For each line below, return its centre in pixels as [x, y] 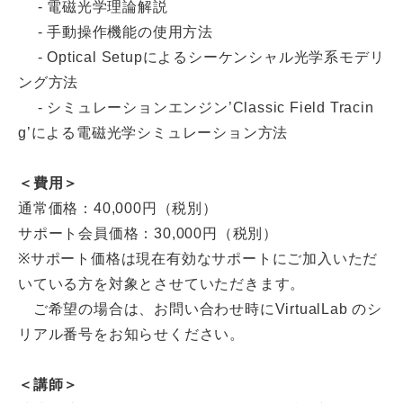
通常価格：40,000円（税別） [118, 208]
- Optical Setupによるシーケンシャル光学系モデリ [201, 57]
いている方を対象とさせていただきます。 [162, 284]
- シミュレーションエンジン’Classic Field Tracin [196, 107]
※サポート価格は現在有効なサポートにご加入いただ [198, 259]
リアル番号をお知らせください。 [131, 334]
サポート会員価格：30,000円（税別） [148, 233]
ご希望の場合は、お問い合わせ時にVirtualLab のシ [200, 309]
